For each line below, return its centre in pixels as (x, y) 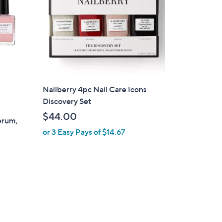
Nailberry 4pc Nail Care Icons (95, 89)
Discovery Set (67, 101)
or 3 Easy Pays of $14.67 (84, 132)
